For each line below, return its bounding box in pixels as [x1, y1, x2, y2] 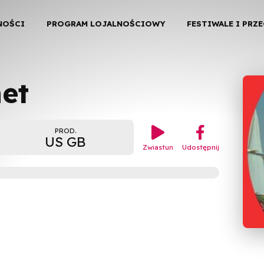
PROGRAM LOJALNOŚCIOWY [46, 19, 166, 28]
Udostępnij [181, 142, 219, 151]
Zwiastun [142, 142, 173, 151]
